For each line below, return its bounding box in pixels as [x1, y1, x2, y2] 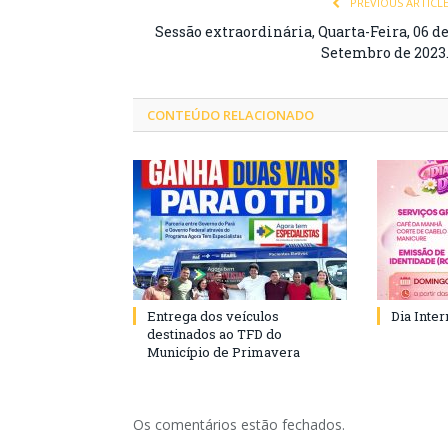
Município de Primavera [147, 342, 300, 361]
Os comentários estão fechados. [133, 414, 345, 434]
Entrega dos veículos [147, 306, 279, 325]
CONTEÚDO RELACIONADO [147, 105, 314, 124]
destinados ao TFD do [147, 324, 282, 343]
